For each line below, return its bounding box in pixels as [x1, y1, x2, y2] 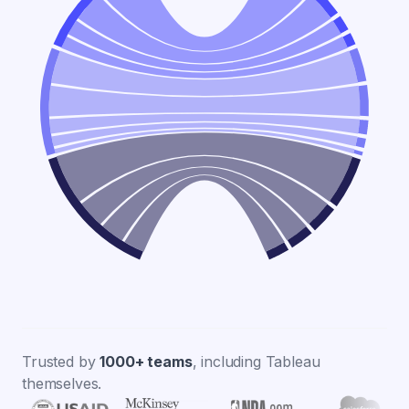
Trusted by [22, 351, 100, 371]
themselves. [22, 373, 102, 393]
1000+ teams [100, 351, 193, 371]
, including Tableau [192, 351, 320, 371]
